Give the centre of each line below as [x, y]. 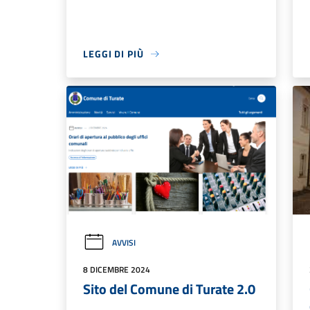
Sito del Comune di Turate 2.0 [169, 289]
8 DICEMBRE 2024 [117, 269]
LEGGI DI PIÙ [113, 54]
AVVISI [124, 242]
